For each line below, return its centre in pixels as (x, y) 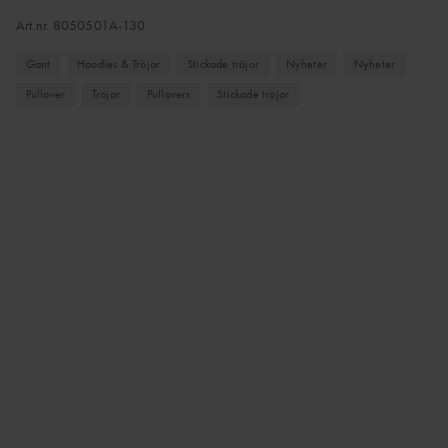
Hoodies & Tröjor (119, 63)
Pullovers (168, 94)
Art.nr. (34, 25)
